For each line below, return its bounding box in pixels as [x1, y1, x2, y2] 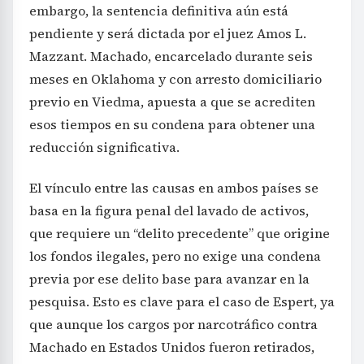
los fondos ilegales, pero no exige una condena [29, 247, 321, 266]
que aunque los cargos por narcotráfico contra [29, 315, 318, 334]
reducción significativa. [29, 138, 180, 157]
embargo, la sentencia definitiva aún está [29, 2, 288, 20]
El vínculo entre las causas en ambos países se [29, 179, 318, 197]
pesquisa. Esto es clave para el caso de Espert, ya [29, 292, 335, 311]
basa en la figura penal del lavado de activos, [29, 201, 309, 220]
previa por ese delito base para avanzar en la [29, 270, 310, 288]
